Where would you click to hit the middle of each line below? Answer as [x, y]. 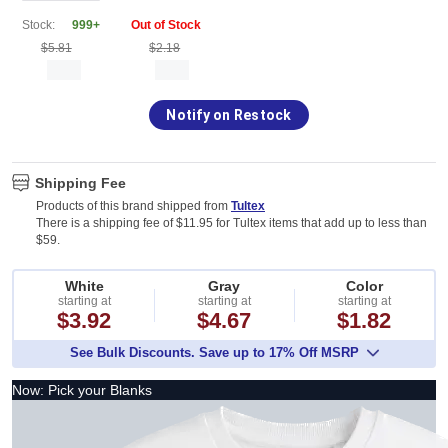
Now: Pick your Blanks [82, 390]
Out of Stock [165, 25]
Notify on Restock [229, 114]
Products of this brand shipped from [133, 206]
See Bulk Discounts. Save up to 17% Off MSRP [214, 353]
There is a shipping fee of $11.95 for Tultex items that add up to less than [231, 223]
